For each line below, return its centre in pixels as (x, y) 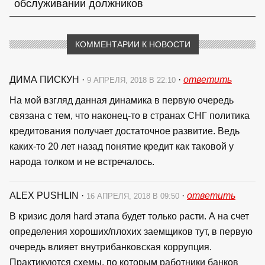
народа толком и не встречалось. (82, 161)
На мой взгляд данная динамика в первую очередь (122, 100)
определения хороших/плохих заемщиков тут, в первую (131, 231)
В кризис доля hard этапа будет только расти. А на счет (129, 216)
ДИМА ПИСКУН (46, 79)
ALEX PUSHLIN (45, 195)
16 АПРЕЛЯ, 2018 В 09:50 (134, 196)
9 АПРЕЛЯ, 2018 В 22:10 (132, 80)
